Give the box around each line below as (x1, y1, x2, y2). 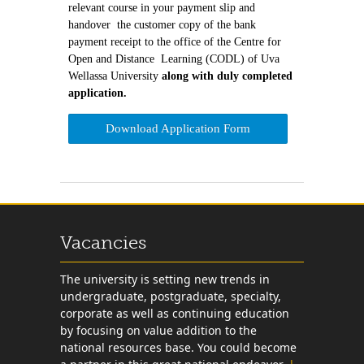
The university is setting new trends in (60, 271, 270, 287)
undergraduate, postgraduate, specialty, (60, 288, 281, 304)
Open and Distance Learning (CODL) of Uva (68, 52, 279, 65)
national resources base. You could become (60, 339, 297, 355)
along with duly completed (162, 69, 292, 82)
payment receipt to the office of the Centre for (68, 35, 281, 48)
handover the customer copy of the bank (68, 18, 256, 31)
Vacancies (60, 231, 146, 253)
